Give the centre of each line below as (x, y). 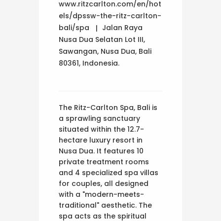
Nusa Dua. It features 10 (101, 151)
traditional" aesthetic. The (105, 205)
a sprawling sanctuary (99, 118)
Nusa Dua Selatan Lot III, (102, 39)
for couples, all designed (104, 183)
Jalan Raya (122, 27)
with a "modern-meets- (101, 194)
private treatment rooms (104, 162)
